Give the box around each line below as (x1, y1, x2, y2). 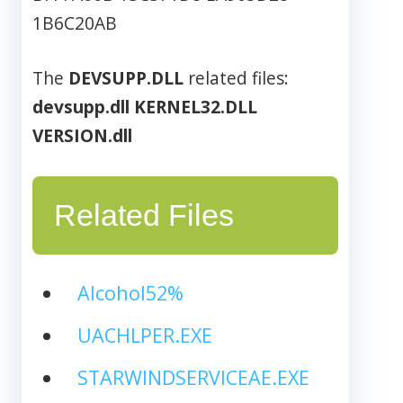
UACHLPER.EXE (76, 321, 212, 348)
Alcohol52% (76, 279, 184, 306)
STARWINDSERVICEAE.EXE (76, 363, 309, 390)
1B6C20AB (32, 11, 117, 36)
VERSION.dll (32, 122, 132, 148)
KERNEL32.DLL (134, 94, 257, 119)
